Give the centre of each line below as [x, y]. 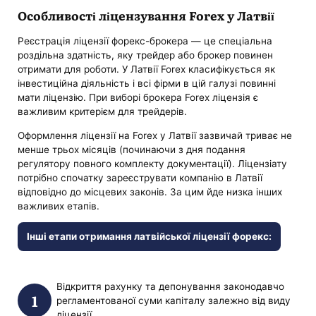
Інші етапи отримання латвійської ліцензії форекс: [149, 237]
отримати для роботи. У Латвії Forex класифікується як [147, 69]
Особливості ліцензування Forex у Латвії [146, 16]
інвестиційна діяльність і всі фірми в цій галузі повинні [147, 83]
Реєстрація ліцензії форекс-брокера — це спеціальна [145, 41]
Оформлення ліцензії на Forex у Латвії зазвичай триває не [155, 135]
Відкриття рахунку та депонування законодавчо [170, 287]
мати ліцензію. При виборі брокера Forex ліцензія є [138, 97]
